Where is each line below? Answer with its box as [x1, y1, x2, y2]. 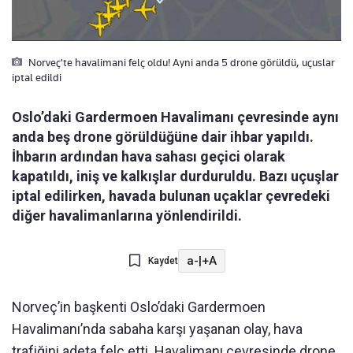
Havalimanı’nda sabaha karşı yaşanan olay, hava [12, 321, 303, 338]
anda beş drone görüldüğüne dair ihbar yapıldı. [12, 128, 314, 146]
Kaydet [147, 255, 178, 267]
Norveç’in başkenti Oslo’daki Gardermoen [12, 299, 266, 316]
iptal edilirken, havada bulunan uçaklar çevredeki [12, 188, 330, 205]
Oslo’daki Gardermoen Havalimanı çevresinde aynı [12, 109, 339, 126]
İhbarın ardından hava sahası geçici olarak [12, 148, 285, 165]
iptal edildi [12, 71, 61, 84]
